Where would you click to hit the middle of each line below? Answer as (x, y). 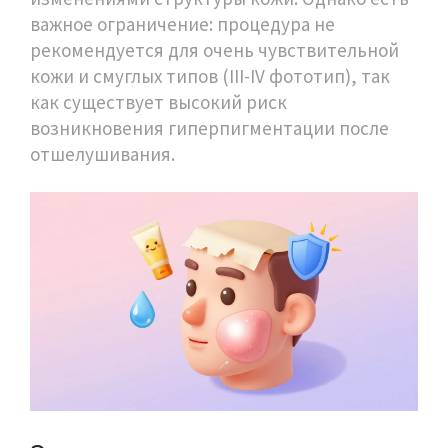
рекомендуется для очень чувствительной (214, 50)
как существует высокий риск (158, 102)
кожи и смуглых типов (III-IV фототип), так (210, 76)
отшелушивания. (102, 154)
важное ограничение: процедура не (182, 24)
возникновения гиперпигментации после (209, 128)
